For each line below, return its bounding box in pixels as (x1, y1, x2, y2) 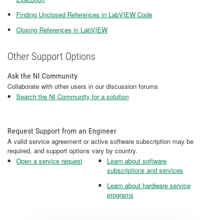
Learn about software (107, 156, 166, 165)
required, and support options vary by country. (7, 146, 137, 155)
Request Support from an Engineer (7, 126, 116, 136)
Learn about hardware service (107, 181, 191, 190)
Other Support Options (7, 51, 95, 62)
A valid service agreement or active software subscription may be (7, 137, 193, 146)
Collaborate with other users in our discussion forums (7, 82, 158, 91)
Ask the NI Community (7, 71, 78, 81)
